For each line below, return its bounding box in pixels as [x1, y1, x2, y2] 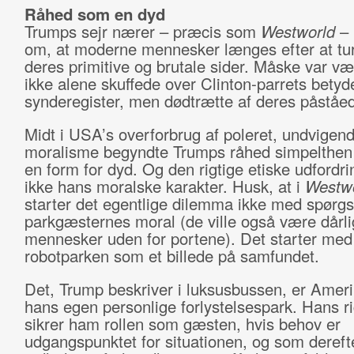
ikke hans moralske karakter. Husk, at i [24, 175, 305, 198]
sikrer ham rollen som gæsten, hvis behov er [24, 312, 341, 335]
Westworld [260, 20, 335, 43]
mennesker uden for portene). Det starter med [24, 227, 352, 250]
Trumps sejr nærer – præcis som [24, 20, 261, 43]
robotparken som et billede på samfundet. [24, 244, 324, 267]
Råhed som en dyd [24, 2, 165, 25]
